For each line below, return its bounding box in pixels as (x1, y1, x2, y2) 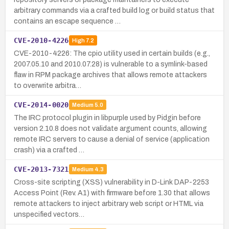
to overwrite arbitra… (14, 81, 81, 89)
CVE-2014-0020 (14, 100, 69, 109)
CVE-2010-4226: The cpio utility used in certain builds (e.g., (14, 49, 210, 57)
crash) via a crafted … (14, 146, 84, 154)
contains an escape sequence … (14, 17, 121, 25)
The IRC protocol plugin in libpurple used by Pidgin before (14, 113, 201, 122)
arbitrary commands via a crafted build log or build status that (14, 6, 215, 14)
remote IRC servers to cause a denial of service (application (14, 135, 210, 143)
